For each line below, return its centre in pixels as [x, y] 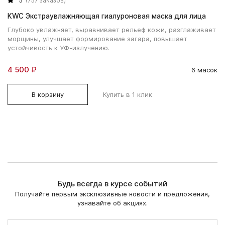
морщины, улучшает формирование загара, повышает [97, 38]
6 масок [204, 70]
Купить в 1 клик [128, 94]
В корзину [48, 94]
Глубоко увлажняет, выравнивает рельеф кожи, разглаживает [112, 29]
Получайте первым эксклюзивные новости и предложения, [113, 194]
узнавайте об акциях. [113, 203]
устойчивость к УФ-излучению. [59, 47]
